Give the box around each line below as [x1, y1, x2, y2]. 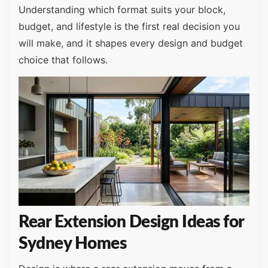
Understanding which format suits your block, [19, 3, 226, 16]
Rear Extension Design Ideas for [19, 213, 244, 230]
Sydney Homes [19, 234, 126, 252]
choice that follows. [19, 53, 108, 66]
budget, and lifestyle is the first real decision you [19, 20, 240, 32]
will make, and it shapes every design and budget [19, 36, 243, 49]
